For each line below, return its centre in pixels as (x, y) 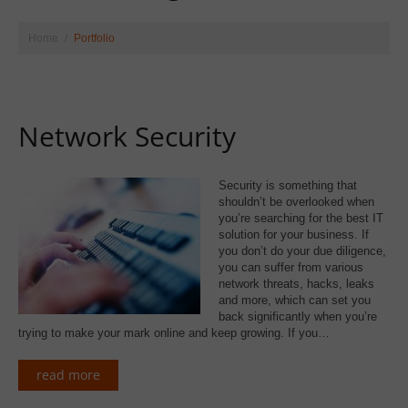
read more (68, 374)
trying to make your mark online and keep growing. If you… (174, 333)
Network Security (127, 136)
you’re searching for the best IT (301, 218)
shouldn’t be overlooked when (296, 202)
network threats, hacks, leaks (296, 284)
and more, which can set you (295, 300)
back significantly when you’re (298, 316)
